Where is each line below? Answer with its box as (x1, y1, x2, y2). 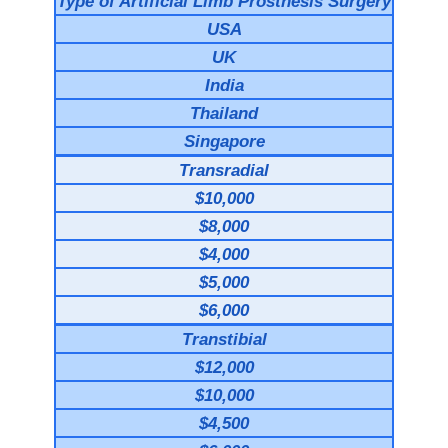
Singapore (183, 131, 265, 150)
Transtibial (181, 329, 267, 348)
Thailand (190, 103, 258, 122)
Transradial (179, 160, 269, 179)
